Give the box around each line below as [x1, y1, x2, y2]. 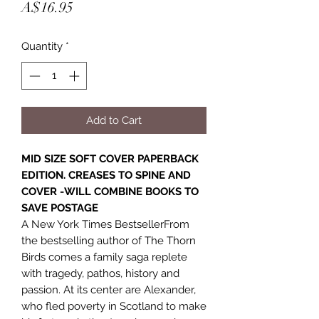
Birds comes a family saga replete [21, 250, 187, 263]
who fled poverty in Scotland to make [21, 299, 206, 313]
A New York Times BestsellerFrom [21, 217, 189, 231]
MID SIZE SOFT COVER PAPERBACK [21, 152, 199, 165]
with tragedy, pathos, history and [21, 266, 179, 280]
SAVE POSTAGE [21, 201, 98, 214]
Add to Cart [86, 113, 142, 127]
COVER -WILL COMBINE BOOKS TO [21, 184, 199, 198]
